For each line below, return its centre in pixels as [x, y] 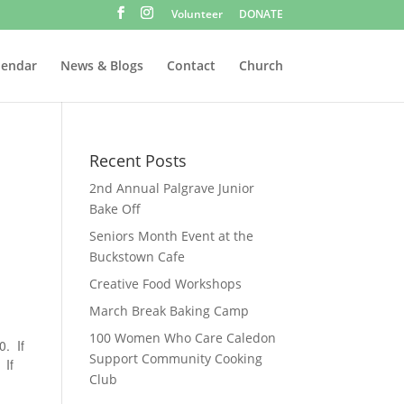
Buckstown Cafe [137, 257]
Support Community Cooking [175, 358]
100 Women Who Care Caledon [182, 338]
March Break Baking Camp [169, 311]
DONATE [261, 14]
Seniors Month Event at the [171, 236]
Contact [191, 65]
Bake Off [115, 209]
